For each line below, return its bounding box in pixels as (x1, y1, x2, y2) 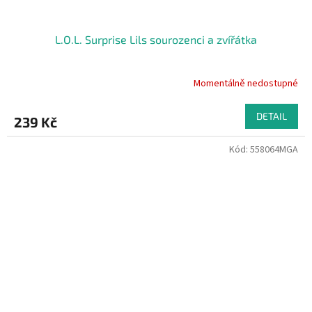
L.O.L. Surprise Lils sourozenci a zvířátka (55, 33, 257, 47)
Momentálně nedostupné (194, 76, 298, 91)
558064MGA (250, 143, 298, 157)
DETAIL (256, 110, 287, 123)
